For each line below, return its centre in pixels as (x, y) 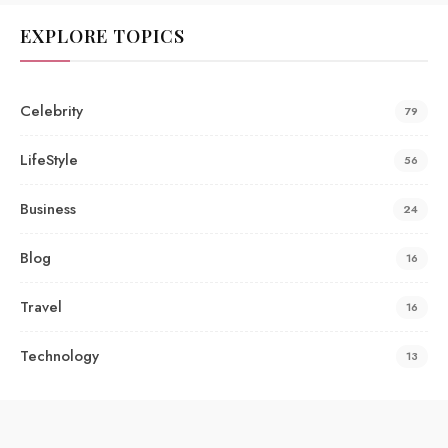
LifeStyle (49, 160)
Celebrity (51, 111)
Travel (41, 307)
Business (48, 209)
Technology (59, 356)
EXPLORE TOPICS (102, 36)
